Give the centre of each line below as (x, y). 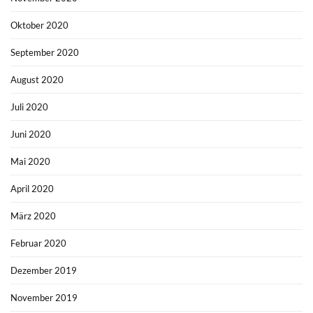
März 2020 (33, 216)
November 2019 (44, 297)
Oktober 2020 (39, 25)
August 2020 (37, 79)
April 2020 (32, 188)
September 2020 (45, 52)
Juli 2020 (29, 107)
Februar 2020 (38, 243)
